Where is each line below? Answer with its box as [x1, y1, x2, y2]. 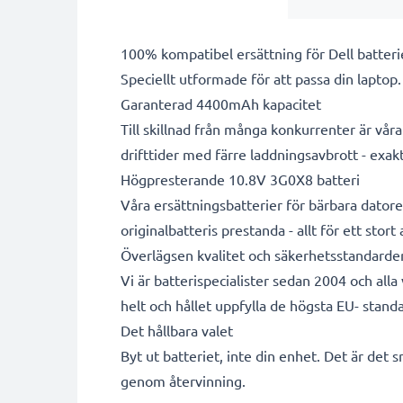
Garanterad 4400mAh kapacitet [121, 94, 321, 112]
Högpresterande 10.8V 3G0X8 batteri [121, 169, 360, 188]
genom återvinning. [121, 371, 246, 390]
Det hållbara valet [121, 320, 233, 339]
